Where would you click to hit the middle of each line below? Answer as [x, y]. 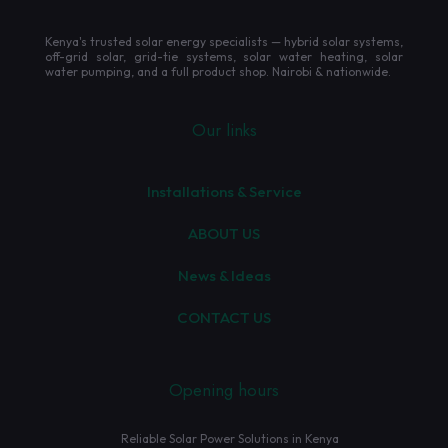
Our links [224, 130]
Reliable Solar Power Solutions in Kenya [230, 438]
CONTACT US [224, 317]
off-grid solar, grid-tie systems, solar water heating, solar [224, 56]
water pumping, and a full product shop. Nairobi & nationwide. [218, 71]
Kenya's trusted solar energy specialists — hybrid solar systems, [224, 41]
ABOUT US [224, 233]
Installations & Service [224, 191]
